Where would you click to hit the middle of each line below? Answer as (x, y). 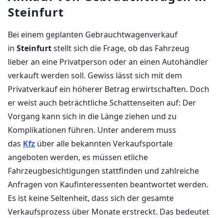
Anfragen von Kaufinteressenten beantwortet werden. (108, 185)
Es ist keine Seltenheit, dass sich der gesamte (91, 198)
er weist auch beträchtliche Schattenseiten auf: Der (102, 103)
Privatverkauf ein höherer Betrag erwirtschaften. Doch (109, 89)
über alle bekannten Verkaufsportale (104, 144)
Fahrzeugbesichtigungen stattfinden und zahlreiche (103, 171)
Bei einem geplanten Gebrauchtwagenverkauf (93, 35)
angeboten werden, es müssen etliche (78, 157)
